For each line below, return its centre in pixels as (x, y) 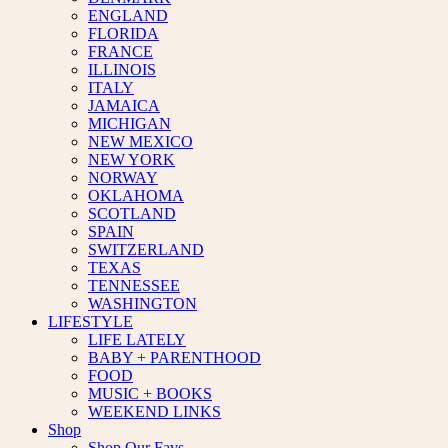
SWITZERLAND (146, 249)
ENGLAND (128, 15)
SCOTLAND (132, 213)
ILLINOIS (122, 69)
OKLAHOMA (136, 195)
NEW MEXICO (140, 141)
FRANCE (120, 51)
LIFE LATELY (137, 339)
